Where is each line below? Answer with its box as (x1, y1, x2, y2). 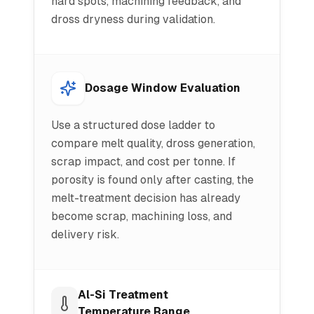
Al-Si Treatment (78, 288, 168, 301)
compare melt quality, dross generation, (51, 137, 255, 150)
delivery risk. (51, 228, 119, 241)
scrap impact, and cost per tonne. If (51, 155, 235, 168)
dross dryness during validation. (51, 13, 215, 26)
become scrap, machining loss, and (51, 210, 232, 223)
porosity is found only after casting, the (51, 173, 254, 186)
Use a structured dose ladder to (51, 118, 215, 132)
